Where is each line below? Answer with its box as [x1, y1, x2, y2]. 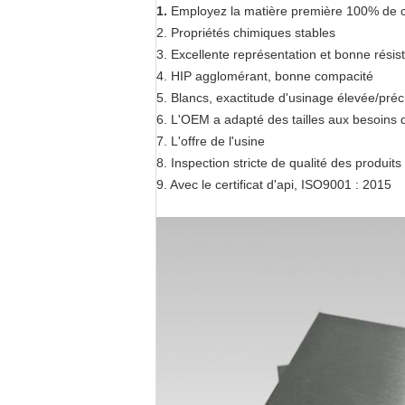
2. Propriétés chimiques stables [156, 25, 335, 40]
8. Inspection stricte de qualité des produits [156, 155, 401, 170]
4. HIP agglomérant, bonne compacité [156, 69, 373, 83]
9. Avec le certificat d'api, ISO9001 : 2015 [156, 177, 391, 192]
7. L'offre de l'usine [156, 134, 265, 148]
